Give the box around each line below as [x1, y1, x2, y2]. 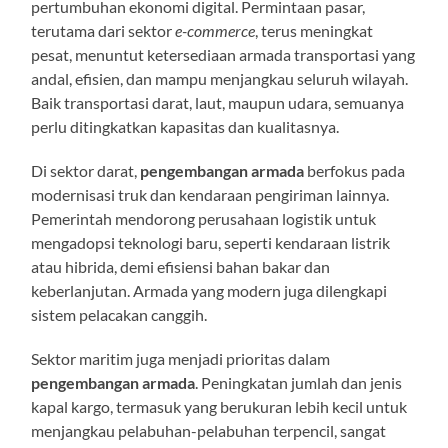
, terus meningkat [255, 20, 374, 40]
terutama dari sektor [31, 20, 176, 40]
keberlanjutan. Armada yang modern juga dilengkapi [31, 280, 388, 300]
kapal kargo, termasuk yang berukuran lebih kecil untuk [31, 396, 408, 416]
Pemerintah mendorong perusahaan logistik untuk [31, 208, 377, 228]
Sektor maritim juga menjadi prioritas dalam [31, 348, 331, 368]
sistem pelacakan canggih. [31, 304, 208, 324]
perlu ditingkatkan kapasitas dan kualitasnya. [31, 116, 340, 136]
